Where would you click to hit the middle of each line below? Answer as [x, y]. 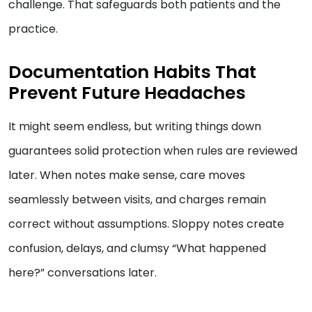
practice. [33, 29]
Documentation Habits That [132, 72]
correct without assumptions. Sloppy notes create [146, 224]
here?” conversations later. [83, 273]
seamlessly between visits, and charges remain [137, 200]
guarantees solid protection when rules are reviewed [153, 151]
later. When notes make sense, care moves [127, 175]
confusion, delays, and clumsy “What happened [137, 249]
